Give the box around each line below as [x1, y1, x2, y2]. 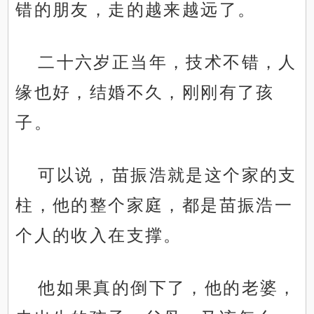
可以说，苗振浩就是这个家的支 [38, 165, 297, 185]
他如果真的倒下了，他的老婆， [38, 278, 297, 298]
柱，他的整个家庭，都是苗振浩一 [15, 196, 294, 215]
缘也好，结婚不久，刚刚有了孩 [15, 83, 275, 102]
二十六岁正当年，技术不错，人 [38, 53, 297, 72]
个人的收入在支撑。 [15, 226, 182, 245]
